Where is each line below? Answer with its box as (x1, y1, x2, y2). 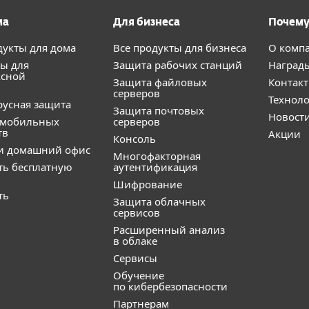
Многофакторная (113, 149, 201, 163)
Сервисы (113, 251, 157, 265)
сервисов (113, 206, 160, 219)
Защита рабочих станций (113, 58, 242, 72)
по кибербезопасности (113, 279, 228, 293)
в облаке (113, 234, 157, 248)
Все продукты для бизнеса (113, 41, 246, 54)
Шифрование (113, 177, 182, 191)
